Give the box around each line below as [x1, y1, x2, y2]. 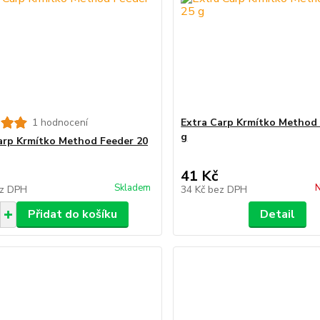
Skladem [114, 181, 151, 194]
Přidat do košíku [27, 206, 117, 222]
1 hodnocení [31, 116, 88, 129]
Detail [260, 206, 296, 222]
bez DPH [208, 183, 248, 196]
